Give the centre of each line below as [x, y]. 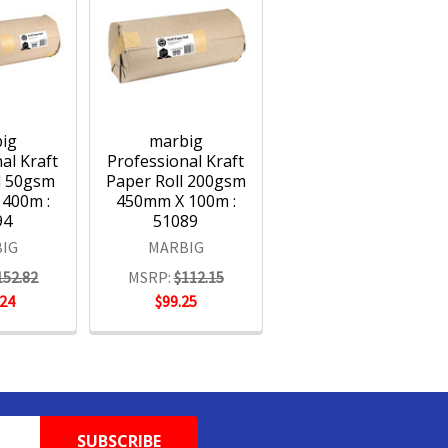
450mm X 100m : [175, 201]
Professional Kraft [176, 161]
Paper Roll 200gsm [175, 181]
